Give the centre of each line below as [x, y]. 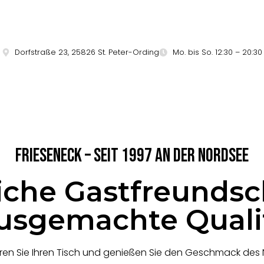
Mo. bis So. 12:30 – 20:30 [217, 52]
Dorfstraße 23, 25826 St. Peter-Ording [87, 52]
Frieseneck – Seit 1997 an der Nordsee [132, 156]
